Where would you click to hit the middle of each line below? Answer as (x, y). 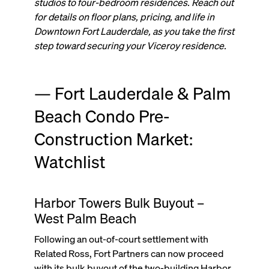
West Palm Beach (86, 218)
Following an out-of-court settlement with (121, 239)
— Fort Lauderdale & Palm (132, 93)
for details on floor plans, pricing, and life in (124, 17)
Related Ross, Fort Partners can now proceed (128, 253)
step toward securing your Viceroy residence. (130, 46)
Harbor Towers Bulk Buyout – (119, 203)
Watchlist (70, 162)
